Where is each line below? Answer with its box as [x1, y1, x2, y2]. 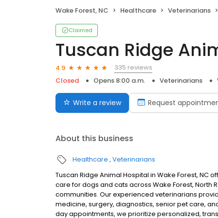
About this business [55, 133, 133, 145]
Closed [55, 76, 79, 86]
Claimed [69, 26, 92, 35]
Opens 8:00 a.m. [93, 76, 145, 86]
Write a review [73, 98, 121, 108]
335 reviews [114, 63, 152, 73]
